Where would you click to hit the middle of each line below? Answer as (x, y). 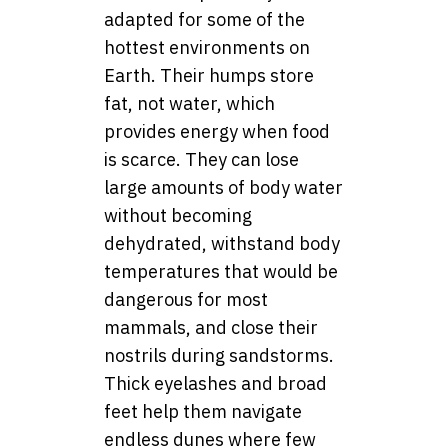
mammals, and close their (211, 328)
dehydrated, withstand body (222, 244)
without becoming (178, 216)
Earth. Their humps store (209, 76)
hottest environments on (207, 48)
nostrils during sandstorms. (219, 356)
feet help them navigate (203, 412)
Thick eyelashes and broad (215, 384)
